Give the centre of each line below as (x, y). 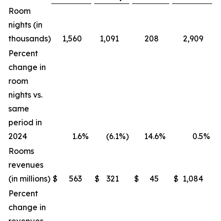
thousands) (30, 38)
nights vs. (25, 95)
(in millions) (29, 179)
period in (25, 122)
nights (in (25, 25)
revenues (26, 165)
